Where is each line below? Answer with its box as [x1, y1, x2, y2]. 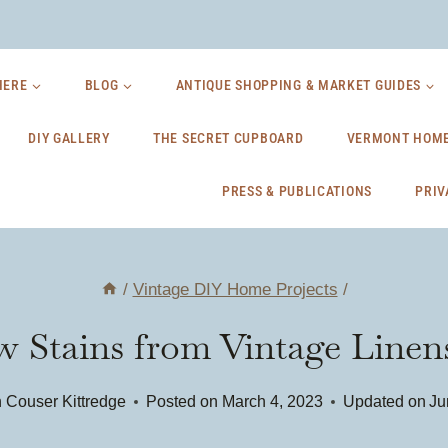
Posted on [146, 393, 219, 410]
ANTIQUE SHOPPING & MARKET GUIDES [175, 77, 422, 93]
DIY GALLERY [28, 130, 110, 146]
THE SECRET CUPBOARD [153, 130, 304, 146]
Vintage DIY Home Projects [132, 280, 338, 299]
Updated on [342, 393, 426, 410]
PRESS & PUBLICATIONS [221, 183, 372, 199]
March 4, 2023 [221, 393, 323, 410]
